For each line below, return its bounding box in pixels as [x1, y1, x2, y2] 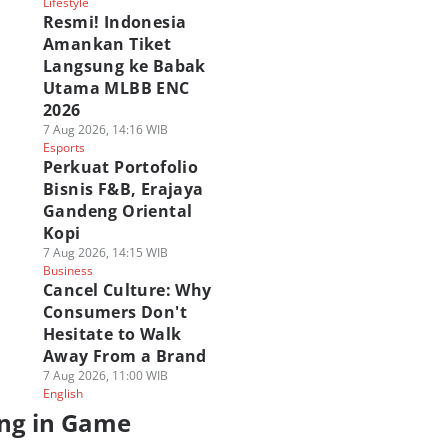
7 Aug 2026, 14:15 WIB [42, 244, 168, 261]
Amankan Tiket [42, 33, 172, 55]
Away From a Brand [42, 345, 207, 367]
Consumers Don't [42, 301, 187, 323]
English [42, 385, 83, 402]
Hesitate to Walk [42, 323, 182, 345]
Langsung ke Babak [42, 55, 206, 77]
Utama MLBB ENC [42, 77, 190, 99]
